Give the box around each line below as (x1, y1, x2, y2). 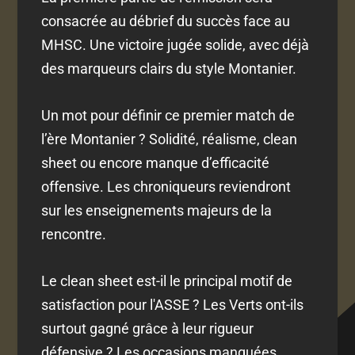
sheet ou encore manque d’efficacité (41, 155, 270, 172)
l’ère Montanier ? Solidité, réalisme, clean (41, 131, 298, 148)
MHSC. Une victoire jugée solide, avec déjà (41, 36, 310, 54)
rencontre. (41, 226, 107, 243)
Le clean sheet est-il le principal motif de (41, 273, 293, 290)
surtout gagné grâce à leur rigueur (41, 320, 254, 338)
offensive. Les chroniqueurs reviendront (41, 178, 292, 196)
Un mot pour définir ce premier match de (41, 107, 296, 124)
